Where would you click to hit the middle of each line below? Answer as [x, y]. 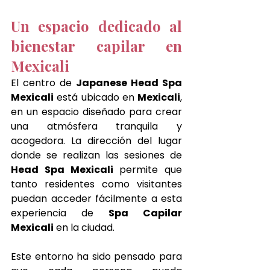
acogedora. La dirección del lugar [96, 141]
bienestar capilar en [96, 46]
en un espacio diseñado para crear [96, 112]
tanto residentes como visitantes [96, 184]
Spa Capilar [145, 213]
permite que [147, 170]
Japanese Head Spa [129, 83]
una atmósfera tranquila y [96, 127]
